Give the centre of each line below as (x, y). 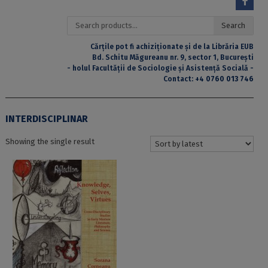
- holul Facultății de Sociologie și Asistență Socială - (161, 68)
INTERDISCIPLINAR (46, 118)
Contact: (179, 79)
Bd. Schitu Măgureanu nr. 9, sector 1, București (173, 57)
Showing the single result (50, 141)
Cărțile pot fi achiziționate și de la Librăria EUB (172, 46)
